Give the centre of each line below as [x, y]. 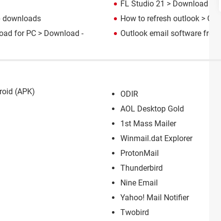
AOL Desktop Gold [152, 109]
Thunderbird [142, 168]
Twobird [135, 212]
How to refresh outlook [160, 18]
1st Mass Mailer [148, 123]
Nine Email [139, 183]
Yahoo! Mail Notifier [155, 197]
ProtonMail [140, 153]
